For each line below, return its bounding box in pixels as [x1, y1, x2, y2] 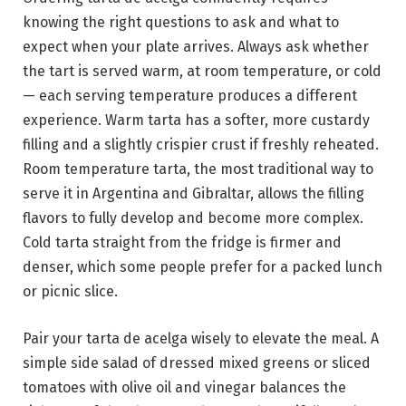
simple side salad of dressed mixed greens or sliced [23, 354, 371, 372]
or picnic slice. [23, 283, 118, 301]
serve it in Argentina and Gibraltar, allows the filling [23, 185, 364, 203]
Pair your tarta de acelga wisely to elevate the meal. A [23, 330, 379, 348]
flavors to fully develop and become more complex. [23, 209, 363, 227]
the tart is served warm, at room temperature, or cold [23, 63, 382, 81]
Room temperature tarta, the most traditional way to [23, 160, 373, 179]
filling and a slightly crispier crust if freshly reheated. [23, 136, 379, 154]
